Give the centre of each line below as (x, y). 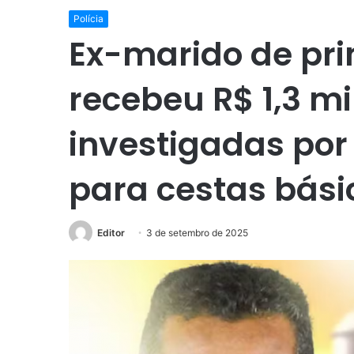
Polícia (88, 19)
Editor (111, 233)
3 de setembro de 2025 (197, 233)
